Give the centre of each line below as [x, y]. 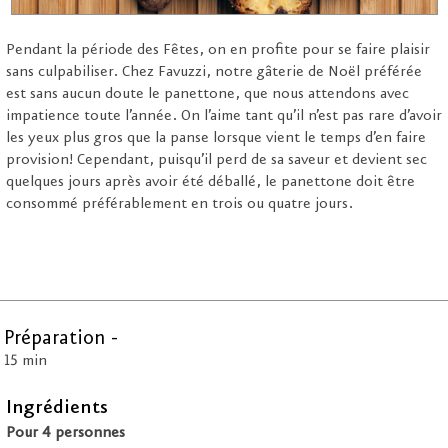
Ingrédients [57, 408]
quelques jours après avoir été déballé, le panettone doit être [210, 182]
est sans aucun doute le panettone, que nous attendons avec [207, 94]
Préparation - [61, 339]
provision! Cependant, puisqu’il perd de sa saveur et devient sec [216, 160]
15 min [25, 361]
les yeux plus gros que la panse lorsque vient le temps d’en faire [216, 138]
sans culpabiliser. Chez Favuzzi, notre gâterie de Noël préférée [214, 72]
